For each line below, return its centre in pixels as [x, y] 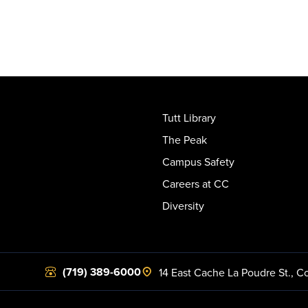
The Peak [185, 139]
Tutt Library [189, 117]
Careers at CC [196, 183]
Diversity [183, 205]
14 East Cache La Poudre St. [225, 272]
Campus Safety [198, 161]
